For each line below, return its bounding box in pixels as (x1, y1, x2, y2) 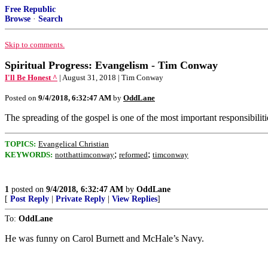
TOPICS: (5, 139, 36, 148)
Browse (5, 14, 31, 23)
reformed (119, 150, 148, 159)
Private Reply (56, 194, 105, 203)
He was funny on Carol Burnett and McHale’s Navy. (5, 233, 204, 243)
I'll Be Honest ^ (5, 73, 57, 82)
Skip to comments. (5, 40, 65, 49)
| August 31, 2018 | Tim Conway (59, 73, 163, 82)
